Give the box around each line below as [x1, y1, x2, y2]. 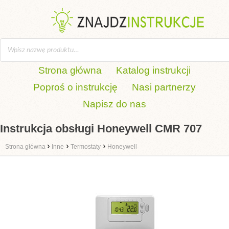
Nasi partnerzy [132, 82, 196, 93]
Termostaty [71, 143, 101, 150]
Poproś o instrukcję [33, 82, 118, 93]
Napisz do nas [83, 99, 146, 109]
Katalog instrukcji [116, 65, 191, 76]
